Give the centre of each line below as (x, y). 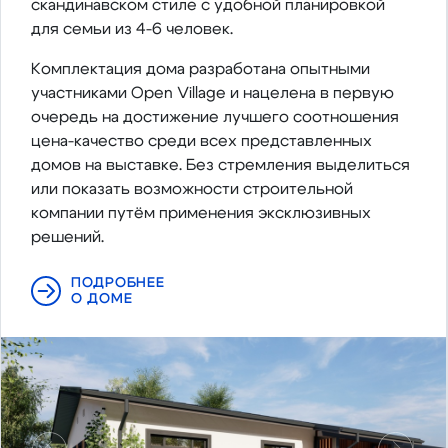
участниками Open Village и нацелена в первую (212, 93)
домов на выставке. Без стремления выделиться (220, 165)
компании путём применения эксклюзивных (201, 213)
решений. (67, 237)
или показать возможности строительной (192, 189)
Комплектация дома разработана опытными (200, 69)
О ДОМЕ (102, 299)
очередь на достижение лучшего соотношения (215, 117)
